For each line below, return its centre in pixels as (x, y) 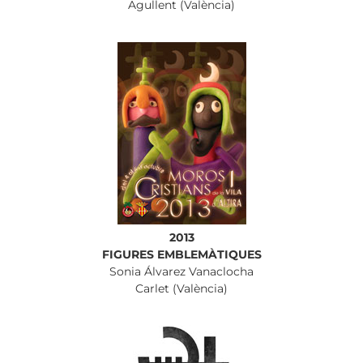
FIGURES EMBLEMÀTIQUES (181, 254)
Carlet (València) (181, 288)
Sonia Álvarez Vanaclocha (181, 271)
